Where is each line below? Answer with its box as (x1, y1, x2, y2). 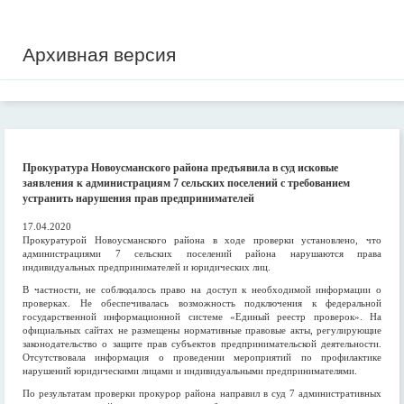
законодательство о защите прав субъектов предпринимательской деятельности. (23, 338, 381, 349)
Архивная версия (23, 44, 176, 65)
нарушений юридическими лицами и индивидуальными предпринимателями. (23, 365, 357, 376)
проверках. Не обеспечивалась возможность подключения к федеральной (23, 298, 381, 308)
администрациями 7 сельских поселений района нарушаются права (23, 248, 381, 259)
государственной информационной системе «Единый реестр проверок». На (23, 311, 381, 322)
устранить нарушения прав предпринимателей (23, 192, 254, 205)
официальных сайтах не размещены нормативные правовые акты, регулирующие (23, 325, 381, 335)
